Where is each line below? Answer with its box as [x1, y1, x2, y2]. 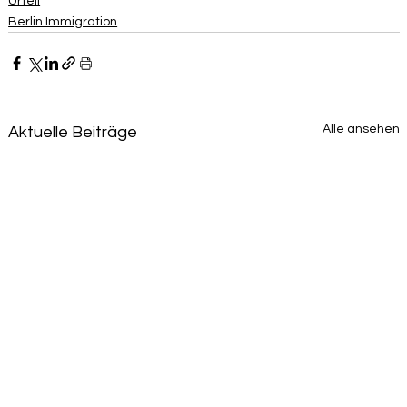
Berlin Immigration [8, 15, 118, 29]
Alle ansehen [323, 123, 401, 136]
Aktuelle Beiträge [8, 124, 138, 142]
